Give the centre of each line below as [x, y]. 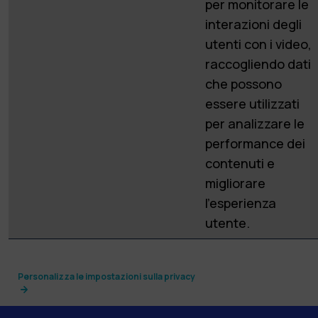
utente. [227, 223]
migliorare [235, 183]
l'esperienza [241, 203]
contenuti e [240, 163]
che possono [243, 83]
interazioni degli [253, 24]
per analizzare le [255, 123]
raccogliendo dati [258, 64]
